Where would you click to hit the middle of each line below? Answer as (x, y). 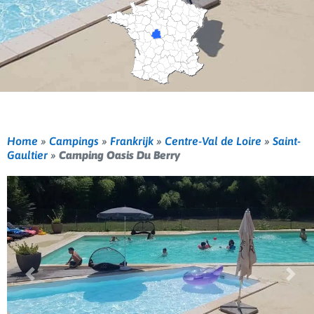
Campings (74, 141)
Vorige (45, 280)
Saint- (287, 141)
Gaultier (27, 155)
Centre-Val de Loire (213, 141)
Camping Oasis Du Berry (120, 155)
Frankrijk (132, 141)
